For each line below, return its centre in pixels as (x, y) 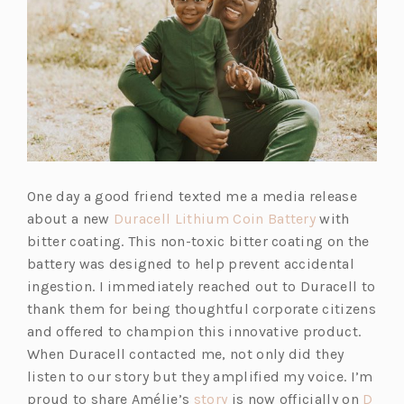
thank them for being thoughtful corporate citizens (202, 308)
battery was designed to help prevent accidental (191, 263)
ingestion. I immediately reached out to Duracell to (202, 286)
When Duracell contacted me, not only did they (186, 353)
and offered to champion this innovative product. (194, 331)
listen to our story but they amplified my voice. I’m (200, 376)
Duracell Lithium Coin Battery (215, 218)
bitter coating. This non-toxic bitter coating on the (198, 241)
